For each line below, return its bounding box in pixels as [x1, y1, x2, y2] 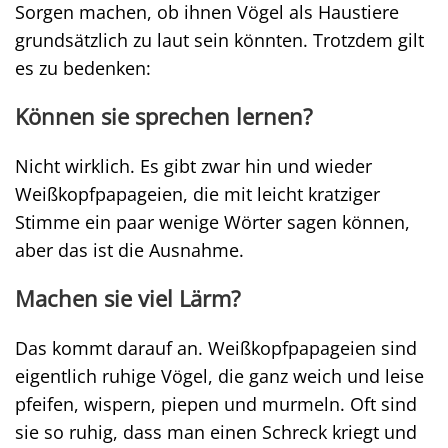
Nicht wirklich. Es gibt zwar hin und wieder [15, 154, 372, 178]
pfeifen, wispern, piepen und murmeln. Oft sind [15, 392, 417, 416]
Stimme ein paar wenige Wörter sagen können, [15, 210, 410, 234]
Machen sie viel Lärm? [15, 284, 241, 313]
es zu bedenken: [15, 56, 151, 80]
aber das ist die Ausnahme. [15, 238, 244, 262]
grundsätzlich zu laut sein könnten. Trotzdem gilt [15, 28, 424, 52]
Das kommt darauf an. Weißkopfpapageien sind [15, 336, 417, 360]
